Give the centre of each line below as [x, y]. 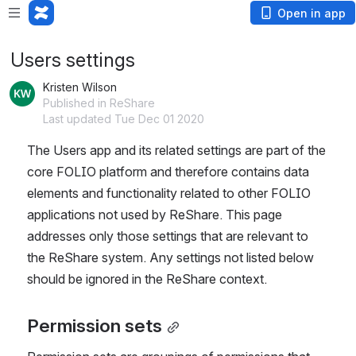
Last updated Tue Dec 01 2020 [124, 119]
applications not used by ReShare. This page [155, 215]
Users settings [73, 60]
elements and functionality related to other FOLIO [169, 193]
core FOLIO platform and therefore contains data [168, 172]
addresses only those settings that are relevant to [168, 236]
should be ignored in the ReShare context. [147, 279]
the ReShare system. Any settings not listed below [170, 257]
